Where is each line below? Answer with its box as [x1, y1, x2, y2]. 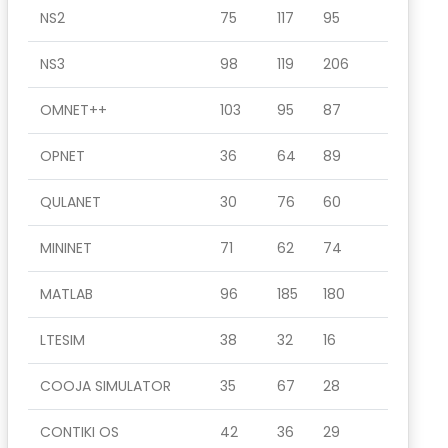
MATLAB [40, 284, 93, 304]
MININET [40, 238, 92, 258]
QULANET [40, 192, 101, 212]
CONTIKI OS [40, 422, 119, 442]
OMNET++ [40, 100, 107, 120]
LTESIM [40, 330, 85, 350]
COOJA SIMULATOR [40, 376, 171, 396]
